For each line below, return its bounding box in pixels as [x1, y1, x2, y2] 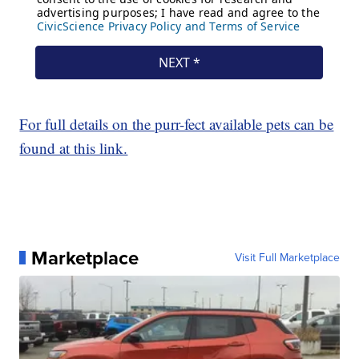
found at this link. [19, 137, 128, 158]
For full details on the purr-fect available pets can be [19, 113, 334, 134]
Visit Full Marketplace [234, 248, 340, 266]
